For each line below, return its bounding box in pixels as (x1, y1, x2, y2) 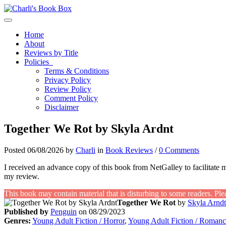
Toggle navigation (8, 20, 59, 27)
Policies (24, 58, 53, 66)
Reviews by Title (24, 48, 78, 57)
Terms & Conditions (44, 67, 109, 75)
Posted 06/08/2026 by (4, 145, 76, 154)
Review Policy (44, 85, 91, 93)
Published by (4, 207, 48, 216)
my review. (4, 172, 39, 181)
